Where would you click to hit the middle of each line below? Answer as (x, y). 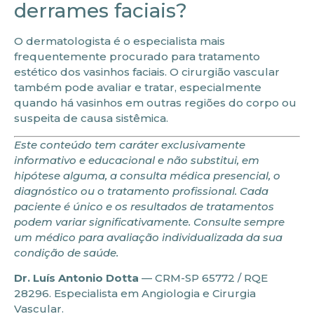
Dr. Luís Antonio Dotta (76, 278)
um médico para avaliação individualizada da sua (148, 237)
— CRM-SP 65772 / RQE (203, 278)
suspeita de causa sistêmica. (91, 118)
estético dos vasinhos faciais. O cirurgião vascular (147, 71)
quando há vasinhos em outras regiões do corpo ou (155, 102)
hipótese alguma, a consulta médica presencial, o (147, 175)
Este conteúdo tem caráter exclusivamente (130, 144)
